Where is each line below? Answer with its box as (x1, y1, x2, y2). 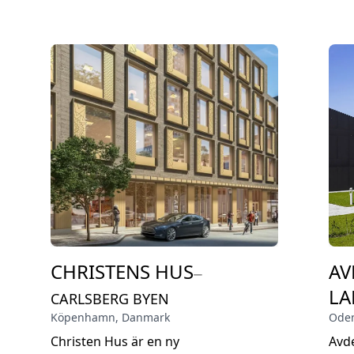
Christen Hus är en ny (51, 333, 179, 350)
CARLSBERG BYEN (51, 289, 169, 308)
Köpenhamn (51, 310, 115, 325)
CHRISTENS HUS (51, 258, 194, 284)
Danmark (122, 310, 170, 325)
